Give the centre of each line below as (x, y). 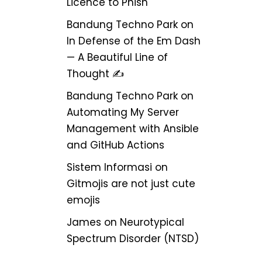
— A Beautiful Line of (117, 57)
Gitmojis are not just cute (131, 184)
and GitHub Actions (115, 145)
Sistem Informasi (109, 167)
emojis (83, 200)
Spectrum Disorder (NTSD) (132, 239)
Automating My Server (123, 112)
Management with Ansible (132, 129)
